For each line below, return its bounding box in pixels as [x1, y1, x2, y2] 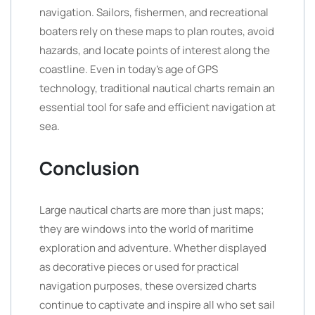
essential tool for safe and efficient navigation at [39, 100, 276, 115]
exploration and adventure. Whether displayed [39, 240, 266, 255]
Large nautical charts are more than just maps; [39, 202, 264, 217]
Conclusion [39, 155, 139, 181]
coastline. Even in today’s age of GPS [39, 62, 218, 77]
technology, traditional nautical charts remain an [39, 81, 275, 96]
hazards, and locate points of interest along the [39, 43, 270, 58]
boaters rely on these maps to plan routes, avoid [39, 24, 274, 39]
